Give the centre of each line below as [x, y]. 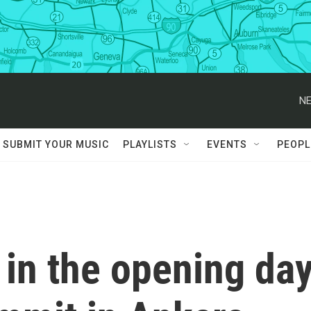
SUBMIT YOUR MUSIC [56, 144]
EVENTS [227, 144]
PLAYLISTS [150, 144]
